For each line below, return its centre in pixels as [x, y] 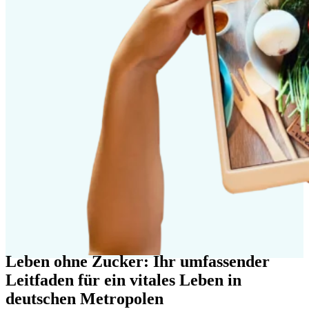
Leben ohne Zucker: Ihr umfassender [138, 261]
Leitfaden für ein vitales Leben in [123, 280]
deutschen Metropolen [84, 298]
